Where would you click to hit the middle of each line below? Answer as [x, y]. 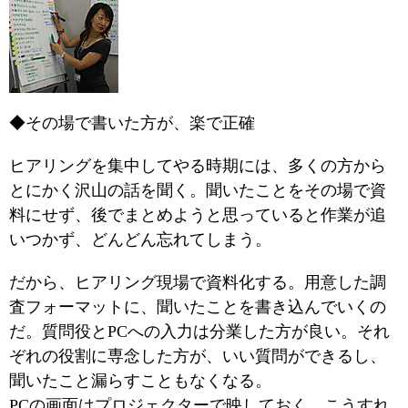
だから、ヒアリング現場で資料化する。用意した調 [198, 282]
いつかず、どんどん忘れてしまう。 [140, 240]
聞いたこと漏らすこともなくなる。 [140, 381]
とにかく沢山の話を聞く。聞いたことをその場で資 [198, 190]
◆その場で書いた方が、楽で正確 [132, 123]
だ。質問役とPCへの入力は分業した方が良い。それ [199, 331]
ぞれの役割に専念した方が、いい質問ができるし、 [198, 356]
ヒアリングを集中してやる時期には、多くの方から [198, 166]
